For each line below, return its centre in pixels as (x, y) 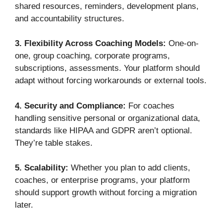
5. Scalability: (43, 168)
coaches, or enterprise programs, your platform (102, 180)
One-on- (184, 44)
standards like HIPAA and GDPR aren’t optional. (104, 130)
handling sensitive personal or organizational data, (108, 118)
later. (24, 205)
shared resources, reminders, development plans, (107, 6)
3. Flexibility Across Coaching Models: (92, 44)
